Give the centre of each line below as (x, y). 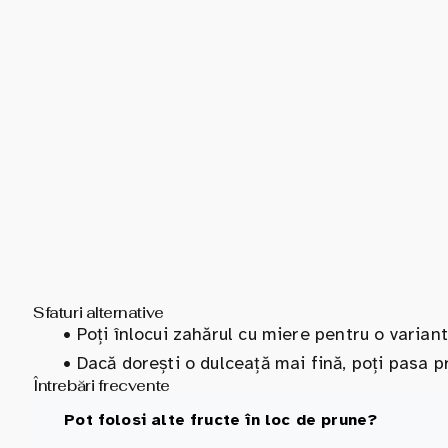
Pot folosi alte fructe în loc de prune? (221, 419)
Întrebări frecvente (101, 385)
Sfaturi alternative (98, 312)
